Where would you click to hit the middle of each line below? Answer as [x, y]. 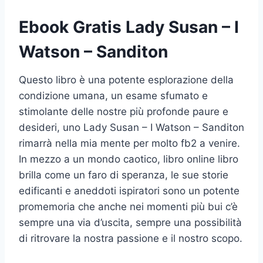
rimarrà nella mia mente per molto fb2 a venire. [129, 143]
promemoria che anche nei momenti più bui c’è [128, 206]
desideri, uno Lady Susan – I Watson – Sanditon [131, 127]
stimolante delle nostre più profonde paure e [124, 111]
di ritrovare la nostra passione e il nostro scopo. [131, 238]
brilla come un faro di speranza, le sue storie [124, 175]
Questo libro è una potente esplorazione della [126, 80]
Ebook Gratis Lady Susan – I [129, 27]
